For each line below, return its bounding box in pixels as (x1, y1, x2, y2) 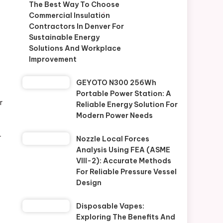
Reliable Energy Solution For (76, 100, 178, 109)
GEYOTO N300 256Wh (76, 78, 156, 87)
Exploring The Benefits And (76, 213, 175, 222)
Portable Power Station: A (76, 89, 171, 98)
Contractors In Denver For (28, 22, 124, 31)
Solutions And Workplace (28, 44, 121, 53)
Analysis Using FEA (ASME (76, 145, 170, 154)
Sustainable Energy (28, 33, 100, 42)
